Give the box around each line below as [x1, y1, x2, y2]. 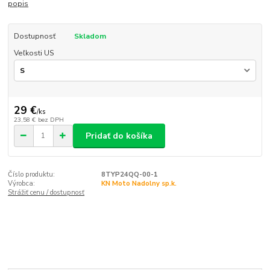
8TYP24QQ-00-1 [101, 170, 158, 180]
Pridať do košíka [86, 130, 152, 142]
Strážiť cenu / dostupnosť [8, 188, 85, 198]
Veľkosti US [13, 48, 54, 58]
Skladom [74, 31, 106, 42]
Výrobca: [8, 179, 36, 189]
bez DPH [37, 115, 64, 125]
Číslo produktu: [8, 170, 55, 180]
